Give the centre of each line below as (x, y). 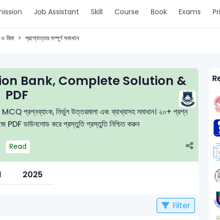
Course (126, 12)
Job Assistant (56, 12)
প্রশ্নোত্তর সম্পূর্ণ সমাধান (52, 38)
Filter (180, 205)
